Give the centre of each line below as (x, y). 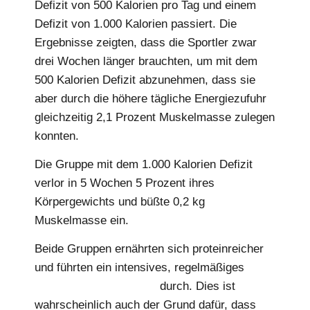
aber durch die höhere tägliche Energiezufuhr (151, 98)
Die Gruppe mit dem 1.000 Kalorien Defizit (144, 164)
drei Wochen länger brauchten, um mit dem (146, 61)
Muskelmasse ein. (82, 220)
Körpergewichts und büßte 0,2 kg (120, 201)
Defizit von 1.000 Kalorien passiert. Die (136, 24)
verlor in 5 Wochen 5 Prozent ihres (125, 183)
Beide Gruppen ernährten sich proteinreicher (149, 249)
